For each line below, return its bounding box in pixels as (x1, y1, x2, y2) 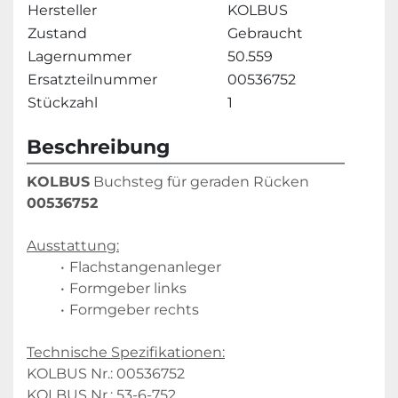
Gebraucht (227, 24, 303, 42)
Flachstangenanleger (68, 258, 221, 275)
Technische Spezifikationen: (27, 343, 225, 361)
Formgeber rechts (68, 300, 199, 318)
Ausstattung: (27, 236, 119, 254)
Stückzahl (28, 93, 98, 111)
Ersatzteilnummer (28, 70, 157, 88)
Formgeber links (68, 279, 187, 297)
